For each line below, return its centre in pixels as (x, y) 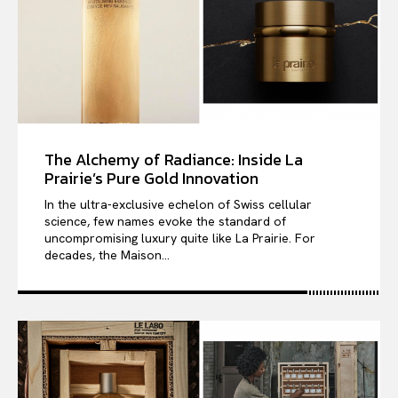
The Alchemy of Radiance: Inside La (174, 159)
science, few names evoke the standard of (165, 221)
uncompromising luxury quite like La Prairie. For (180, 238)
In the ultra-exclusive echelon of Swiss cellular (178, 204)
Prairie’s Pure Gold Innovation (151, 178)
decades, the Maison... (107, 255)
